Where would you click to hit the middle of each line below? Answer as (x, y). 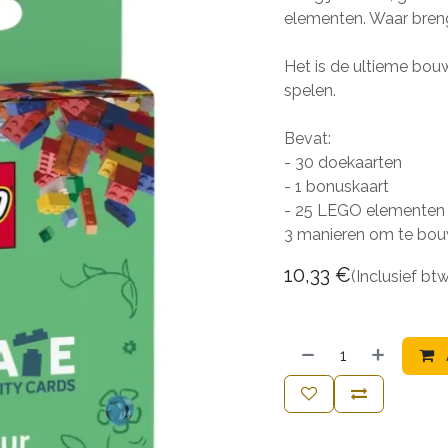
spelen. (310, 90)
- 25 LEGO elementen (364, 210)
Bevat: (307, 138)
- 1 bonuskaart (336, 186)
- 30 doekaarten (343, 162)
